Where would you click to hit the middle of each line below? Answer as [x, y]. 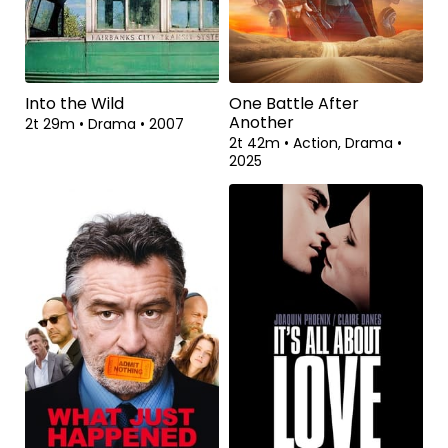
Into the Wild [74, 103]
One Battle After [294, 103]
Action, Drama [345, 142]
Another [261, 122]
